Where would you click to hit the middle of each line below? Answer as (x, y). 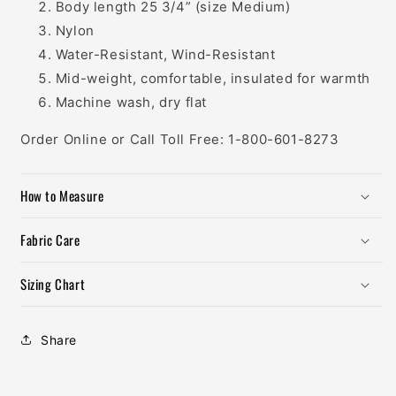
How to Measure (62, 196)
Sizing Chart (53, 284)
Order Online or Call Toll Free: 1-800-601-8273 (180, 140)
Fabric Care (50, 240)
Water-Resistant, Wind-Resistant (165, 55)
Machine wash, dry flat (131, 103)
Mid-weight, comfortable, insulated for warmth (213, 79)
